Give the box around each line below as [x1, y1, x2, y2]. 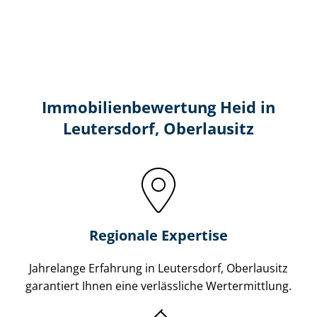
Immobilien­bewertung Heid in [42, 96, 275, 117]
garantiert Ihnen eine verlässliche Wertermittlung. [25, 277, 292, 294]
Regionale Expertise [89, 225, 228, 245]
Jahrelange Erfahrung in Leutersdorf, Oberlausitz [29, 260, 288, 276]
